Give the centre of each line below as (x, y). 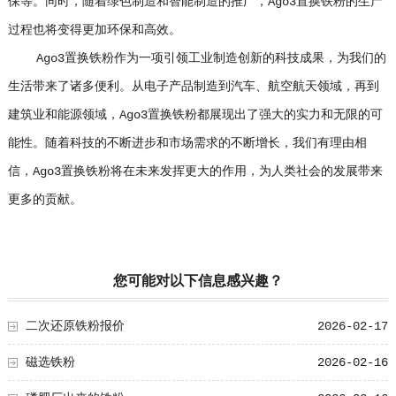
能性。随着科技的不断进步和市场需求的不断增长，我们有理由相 (187, 143)
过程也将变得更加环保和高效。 (94, 30)
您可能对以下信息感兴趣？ (198, 282)
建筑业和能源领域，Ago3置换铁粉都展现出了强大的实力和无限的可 (195, 115)
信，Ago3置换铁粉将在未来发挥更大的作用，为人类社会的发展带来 (195, 171)
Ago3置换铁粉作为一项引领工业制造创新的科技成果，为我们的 (197, 58)
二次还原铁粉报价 (75, 326)
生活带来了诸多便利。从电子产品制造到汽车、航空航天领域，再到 (193, 87)
